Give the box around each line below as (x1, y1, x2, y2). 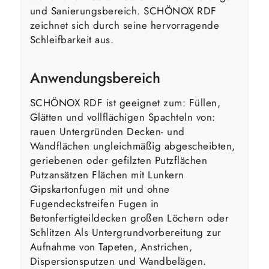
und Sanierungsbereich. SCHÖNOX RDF (29, 3, 217, 18)
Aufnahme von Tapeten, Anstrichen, (29, 240, 193, 255)
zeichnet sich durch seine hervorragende (29, 17, 220, 32)
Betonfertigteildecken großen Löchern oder (29, 211, 229, 226)
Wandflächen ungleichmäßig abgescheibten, (29, 139, 235, 154)
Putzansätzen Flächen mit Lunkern (29, 168, 184, 183)
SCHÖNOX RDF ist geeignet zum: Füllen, (29, 95, 221, 110)
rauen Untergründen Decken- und (29, 124, 185, 139)
